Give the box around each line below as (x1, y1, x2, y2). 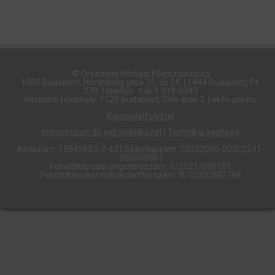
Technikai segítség (168, 127, 239, 137)
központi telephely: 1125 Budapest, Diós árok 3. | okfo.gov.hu (25, 95, 257, 105)
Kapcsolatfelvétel (107, 110, 174, 121)
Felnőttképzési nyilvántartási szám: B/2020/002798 (40, 170, 241, 180)
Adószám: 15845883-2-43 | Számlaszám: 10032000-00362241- (17, 144, 265, 154)
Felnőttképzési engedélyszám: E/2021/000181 (50, 161, 231, 171)
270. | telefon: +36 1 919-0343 (83, 86, 198, 96)
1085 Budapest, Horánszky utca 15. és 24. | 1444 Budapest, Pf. (20, 77, 261, 88)
